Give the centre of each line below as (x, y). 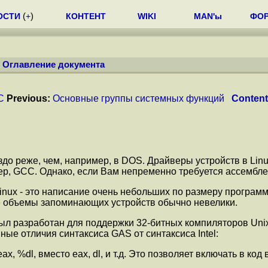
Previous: (28, 98)
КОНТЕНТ (86, 16)
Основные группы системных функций (138, 98)
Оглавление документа (54, 65)
